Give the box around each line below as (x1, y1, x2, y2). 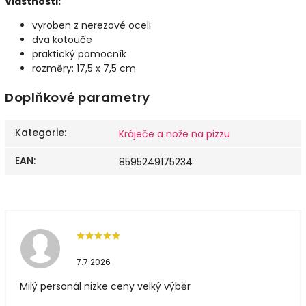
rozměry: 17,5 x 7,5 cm (32, 61, 136, 75)
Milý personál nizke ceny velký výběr (20, 279, 191, 294)
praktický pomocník (32, 46, 126, 61)
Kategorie (15, 126, 64, 140)
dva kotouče (32, 32, 92, 46)
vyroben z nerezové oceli (32, 18, 151, 32)
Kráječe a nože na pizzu (119, 127, 230, 141)
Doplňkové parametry (5, 89, 150, 107)
